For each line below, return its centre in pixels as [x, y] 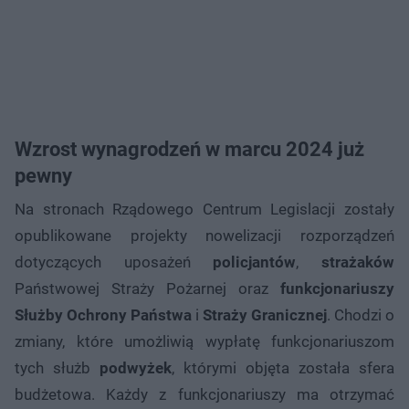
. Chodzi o [361, 315]
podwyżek [136, 367]
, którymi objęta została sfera [283, 367]
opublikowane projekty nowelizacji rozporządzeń [204, 235]
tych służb [57, 367]
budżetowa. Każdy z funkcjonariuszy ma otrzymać [204, 394]
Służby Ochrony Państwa [103, 315]
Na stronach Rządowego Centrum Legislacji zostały [204, 209]
